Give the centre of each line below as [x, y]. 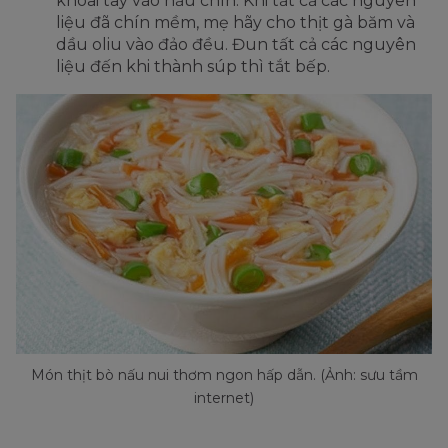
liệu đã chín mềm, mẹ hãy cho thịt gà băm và [235, 22]
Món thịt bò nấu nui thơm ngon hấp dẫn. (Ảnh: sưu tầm [224, 374]
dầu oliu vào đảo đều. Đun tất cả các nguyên [236, 44]
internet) [224, 397]
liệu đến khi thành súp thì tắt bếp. [193, 66]
